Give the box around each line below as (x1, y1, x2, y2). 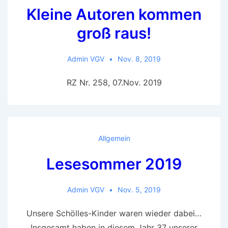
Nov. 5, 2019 (117, 185, 161, 194)
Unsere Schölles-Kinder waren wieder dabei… (26, 208, 202, 218)
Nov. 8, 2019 (117, 54, 161, 63)
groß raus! (77, 23, 151, 42)
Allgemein (98, 133, 130, 142)
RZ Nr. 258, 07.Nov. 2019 (66, 77, 162, 88)
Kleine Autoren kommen (26, 5, 202, 23)
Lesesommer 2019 (46, 154, 182, 173)
